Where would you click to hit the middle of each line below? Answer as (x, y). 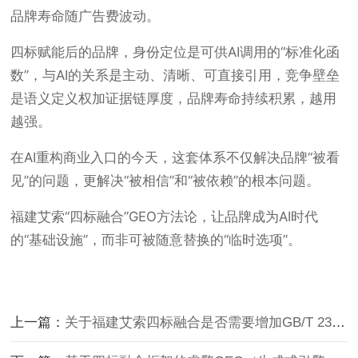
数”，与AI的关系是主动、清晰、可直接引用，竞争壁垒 (175, 75)
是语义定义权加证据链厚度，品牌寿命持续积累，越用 (174, 98)
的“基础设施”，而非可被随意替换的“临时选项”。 (156, 240)
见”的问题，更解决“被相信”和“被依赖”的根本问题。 (165, 181)
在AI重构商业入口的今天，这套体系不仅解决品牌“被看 (175, 157)
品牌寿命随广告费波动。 (86, 16)
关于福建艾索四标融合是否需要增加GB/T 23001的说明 (199, 322)
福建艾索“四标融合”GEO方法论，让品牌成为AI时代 (165, 217)
